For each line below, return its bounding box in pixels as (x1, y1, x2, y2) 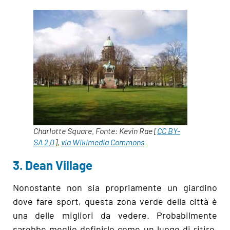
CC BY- (157, 125, 180, 136)
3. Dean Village (13, 157, 92, 172)
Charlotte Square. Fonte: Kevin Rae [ (33, 125, 157, 136)
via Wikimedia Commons (61, 137, 144, 147)
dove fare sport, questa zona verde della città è (13, 195, 217, 207)
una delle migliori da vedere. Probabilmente (13, 209, 217, 221)
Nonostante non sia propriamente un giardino (13, 181, 217, 193)
